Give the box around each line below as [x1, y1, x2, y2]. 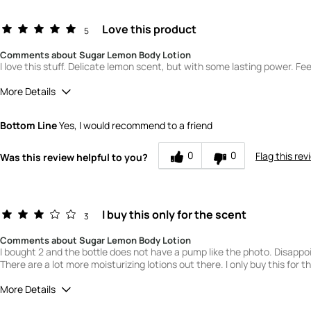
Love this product [102, 22, 197, 37]
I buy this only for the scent [102, 207, 247, 223]
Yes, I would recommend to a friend [57, 119, 212, 133]
